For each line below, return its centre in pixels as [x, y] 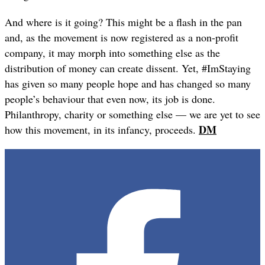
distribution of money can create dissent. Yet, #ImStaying [128, 68]
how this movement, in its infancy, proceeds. [102, 130]
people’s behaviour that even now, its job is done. [110, 99]
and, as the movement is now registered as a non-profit [122, 38]
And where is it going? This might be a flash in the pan [123, 22]
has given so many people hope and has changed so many [128, 84]
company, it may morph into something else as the [112, 53]
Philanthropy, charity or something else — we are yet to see [132, 114]
